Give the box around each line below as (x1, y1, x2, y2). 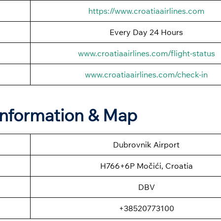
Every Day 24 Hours (110, 27, 183, 37)
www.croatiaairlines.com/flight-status (77, 48, 215, 58)
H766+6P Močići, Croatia (100, 160, 193, 171)
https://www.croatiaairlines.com (88, 5, 204, 16)
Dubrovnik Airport (113, 139, 180, 149)
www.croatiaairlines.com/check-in (85, 69, 208, 79)
